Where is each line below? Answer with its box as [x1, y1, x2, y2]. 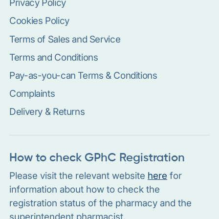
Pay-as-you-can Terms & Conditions [9, 69, 157, 81]
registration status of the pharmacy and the [9, 197, 192, 209]
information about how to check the [9, 183, 160, 195]
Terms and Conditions [9, 51, 98, 63]
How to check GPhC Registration [9, 153, 185, 164]
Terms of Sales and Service [9, 33, 121, 45]
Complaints [9, 88, 55, 100]
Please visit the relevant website [9, 170, 148, 181]
